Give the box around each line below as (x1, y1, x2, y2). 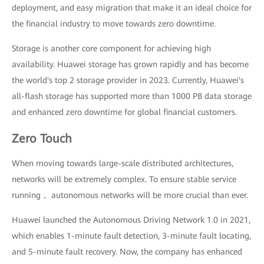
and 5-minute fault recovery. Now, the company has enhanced (12, 247, 242, 257)
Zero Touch (12, 131, 72, 146)
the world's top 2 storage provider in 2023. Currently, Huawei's (12, 75, 244, 85)
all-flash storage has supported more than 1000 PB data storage (12, 91, 252, 101)
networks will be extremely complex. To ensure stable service (12, 174, 236, 184)
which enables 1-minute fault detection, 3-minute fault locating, (12, 231, 251, 241)
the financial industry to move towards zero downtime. (12, 19, 216, 29)
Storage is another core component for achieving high (12, 44, 211, 54)
